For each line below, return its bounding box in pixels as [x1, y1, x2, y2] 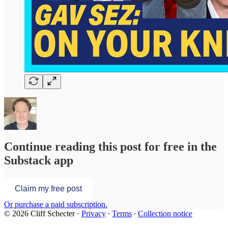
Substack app [4, 153, 73, 167]
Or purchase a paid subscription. [4, 199, 107, 209]
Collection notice [138, 209, 192, 218]
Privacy [81, 209, 106, 218]
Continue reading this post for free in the [4, 139, 217, 153]
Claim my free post [15, 184, 82, 193]
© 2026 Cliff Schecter [4, 209, 75, 218]
